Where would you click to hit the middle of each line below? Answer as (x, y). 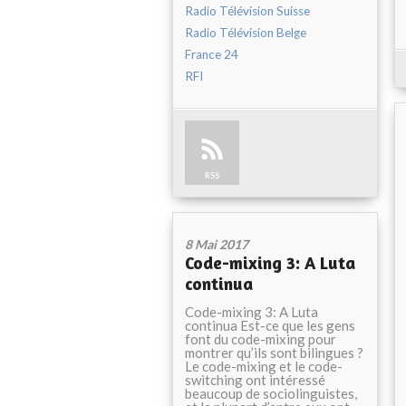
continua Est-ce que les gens (270, 325)
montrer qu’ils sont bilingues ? (274, 353)
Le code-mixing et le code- (264, 366)
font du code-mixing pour (261, 339)
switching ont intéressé (255, 380)
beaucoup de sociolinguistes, (271, 393)
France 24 (212, 54)
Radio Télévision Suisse (247, 11)
